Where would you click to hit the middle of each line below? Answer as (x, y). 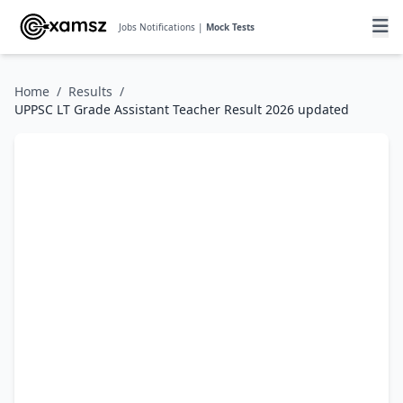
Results (90, 91)
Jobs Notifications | (162, 27)
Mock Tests (230, 27)
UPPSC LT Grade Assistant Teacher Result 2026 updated (182, 109)
